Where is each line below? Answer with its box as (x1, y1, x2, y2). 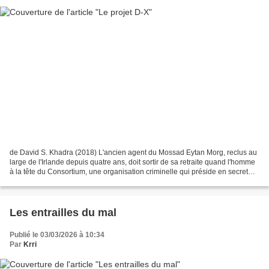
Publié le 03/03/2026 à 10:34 (10, 231, 104, 240)
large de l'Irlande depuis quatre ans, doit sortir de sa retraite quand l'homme (10, 158, 255, 167)
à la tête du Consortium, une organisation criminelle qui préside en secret (10, 168, 248, 177)
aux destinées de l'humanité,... (10, 177, 108, 186)
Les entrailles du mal (10, 207, 116, 219)
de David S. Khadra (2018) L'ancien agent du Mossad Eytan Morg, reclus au (10, 148, 257, 157)
